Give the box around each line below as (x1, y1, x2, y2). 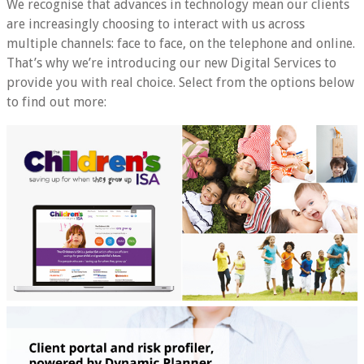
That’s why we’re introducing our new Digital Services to (6, 54, 336, 71)
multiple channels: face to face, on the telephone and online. (6, 35, 355, 51)
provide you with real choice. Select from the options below (6, 74, 354, 90)
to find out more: (6, 93, 106, 110)
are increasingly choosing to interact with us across (6, 15, 305, 32)
